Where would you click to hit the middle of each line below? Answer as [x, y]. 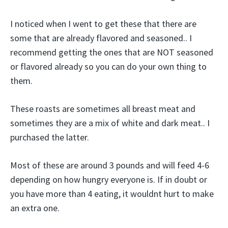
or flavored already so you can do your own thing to [108, 66]
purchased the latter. [50, 137]
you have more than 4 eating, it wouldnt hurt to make [112, 194]
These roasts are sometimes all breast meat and [103, 109]
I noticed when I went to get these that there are [103, 24]
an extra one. [35, 208]
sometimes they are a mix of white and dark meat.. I [110, 123]
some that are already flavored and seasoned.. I [101, 38]
